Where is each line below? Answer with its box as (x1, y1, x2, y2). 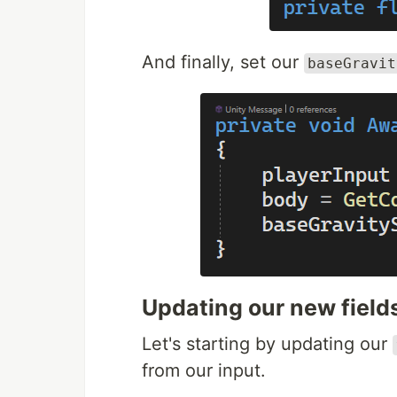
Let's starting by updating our (142, 333, 393, 354)
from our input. (142, 360, 266, 381)
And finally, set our (142, 51, 304, 73)
